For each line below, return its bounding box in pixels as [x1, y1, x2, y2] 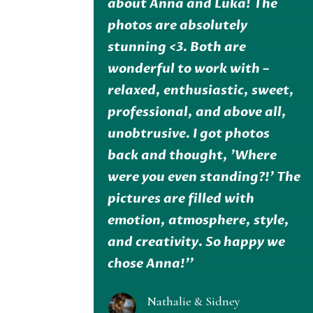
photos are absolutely [108, 17, 248, 35]
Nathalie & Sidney [146, 293, 240, 310]
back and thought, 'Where [108, 147, 277, 165]
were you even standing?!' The [108, 168, 301, 187]
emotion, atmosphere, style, [108, 212, 290, 230]
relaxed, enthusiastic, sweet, [108, 82, 295, 100]
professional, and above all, [108, 103, 287, 122]
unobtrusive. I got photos [108, 125, 270, 143]
